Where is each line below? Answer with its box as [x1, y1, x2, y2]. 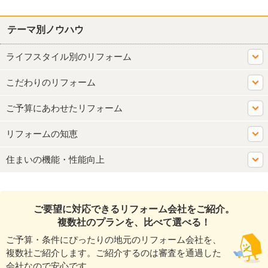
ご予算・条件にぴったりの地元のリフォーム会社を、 [6, 234, 221, 245]
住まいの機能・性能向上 [6, 154, 105, 165]
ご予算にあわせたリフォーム [6, 102, 123, 113]
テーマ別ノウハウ [7, 25, 84, 35]
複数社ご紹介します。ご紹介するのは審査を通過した [6, 247, 221, 258]
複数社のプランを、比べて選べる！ [57, 217, 211, 227]
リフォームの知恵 [6, 128, 78, 139]
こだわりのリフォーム [6, 77, 96, 87]
